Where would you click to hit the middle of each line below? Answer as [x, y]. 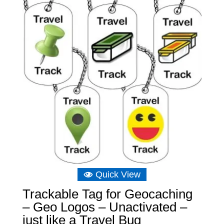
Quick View [118, 174]
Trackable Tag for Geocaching [107, 194]
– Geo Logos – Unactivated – [104, 207]
